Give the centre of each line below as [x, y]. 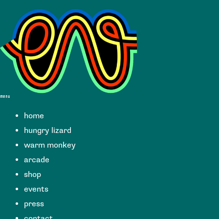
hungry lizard [48, 130]
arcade [37, 160]
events [36, 189]
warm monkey [50, 145]
